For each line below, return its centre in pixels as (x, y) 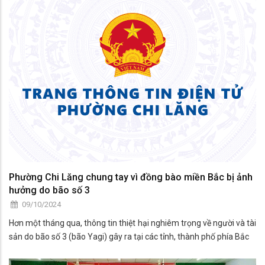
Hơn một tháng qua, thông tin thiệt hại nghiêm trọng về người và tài (132, 223)
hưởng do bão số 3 (49, 190)
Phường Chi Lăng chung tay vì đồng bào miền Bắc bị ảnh (131, 177)
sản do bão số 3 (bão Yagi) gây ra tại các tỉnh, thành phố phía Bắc (129, 236)
